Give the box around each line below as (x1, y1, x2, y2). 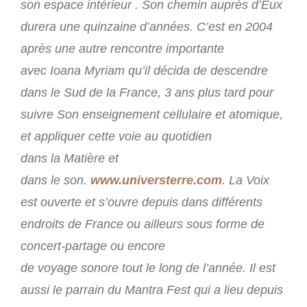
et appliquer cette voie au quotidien (21, 129, 212, 143)
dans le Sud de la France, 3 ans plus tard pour (21, 85, 273, 99)
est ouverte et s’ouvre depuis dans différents (21, 195, 262, 209)
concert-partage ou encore (21, 238, 165, 253)
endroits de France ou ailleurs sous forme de (21, 217, 265, 231)
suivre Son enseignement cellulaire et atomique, (21, 107, 283, 121)
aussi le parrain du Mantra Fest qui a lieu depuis (21, 282, 283, 297)
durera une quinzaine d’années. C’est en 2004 (21, 19, 273, 34)
